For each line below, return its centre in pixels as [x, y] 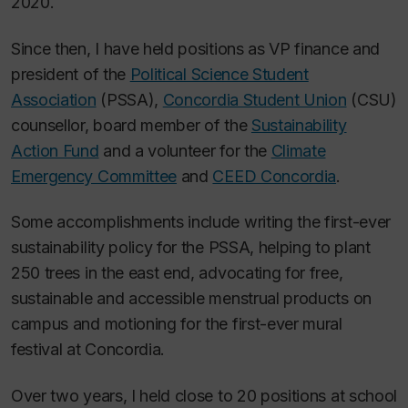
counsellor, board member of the [131, 125]
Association [54, 99]
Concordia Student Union [255, 99]
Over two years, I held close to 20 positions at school [204, 395]
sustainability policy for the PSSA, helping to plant [191, 247]
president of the [71, 74]
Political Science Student [219, 74]
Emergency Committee [94, 176]
